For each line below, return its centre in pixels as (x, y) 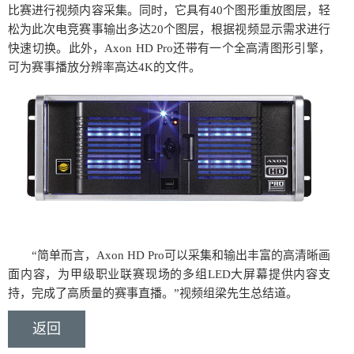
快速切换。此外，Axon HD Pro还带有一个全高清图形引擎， (169, 48)
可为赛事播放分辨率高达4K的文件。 (104, 67)
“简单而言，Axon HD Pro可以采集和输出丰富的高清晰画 (169, 255)
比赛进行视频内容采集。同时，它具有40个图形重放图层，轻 (169, 10)
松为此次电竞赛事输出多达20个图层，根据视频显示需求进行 (169, 29)
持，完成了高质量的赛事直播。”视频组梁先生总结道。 (153, 293)
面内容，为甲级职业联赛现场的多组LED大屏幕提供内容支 (169, 274)
